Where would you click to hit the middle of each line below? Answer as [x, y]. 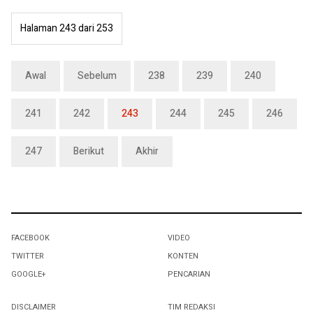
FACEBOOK [30, 238]
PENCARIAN [189, 274]
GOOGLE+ [28, 274]
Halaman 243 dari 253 [67, 28]
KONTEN [183, 256]
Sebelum [97, 75]
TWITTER [28, 256]
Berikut [89, 151]
